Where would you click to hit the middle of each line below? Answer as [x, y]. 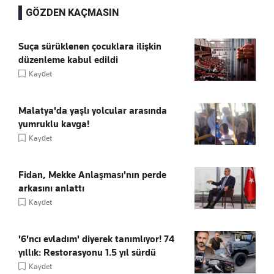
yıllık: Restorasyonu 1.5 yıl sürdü [87, 253]
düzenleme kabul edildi [68, 60]
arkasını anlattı [51, 189]
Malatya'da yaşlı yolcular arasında [93, 111]
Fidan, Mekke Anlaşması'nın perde [92, 175]
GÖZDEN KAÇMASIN [72, 13]
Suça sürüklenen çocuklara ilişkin [90, 47]
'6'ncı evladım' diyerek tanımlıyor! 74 [96, 239]
